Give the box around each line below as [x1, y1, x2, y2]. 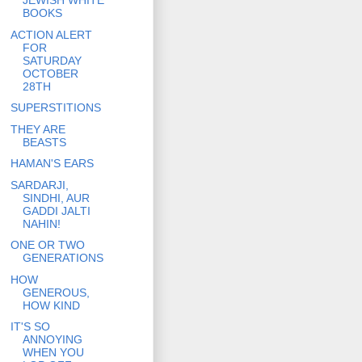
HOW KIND [22, 298, 80, 312]
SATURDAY [22, 53, 82, 67]
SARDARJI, [10, 178, 69, 192]
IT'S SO [10, 320, 50, 334]
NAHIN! [22, 217, 61, 230]
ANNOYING [22, 333, 82, 347]
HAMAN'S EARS [10, 157, 94, 170]
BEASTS [22, 135, 66, 149]
